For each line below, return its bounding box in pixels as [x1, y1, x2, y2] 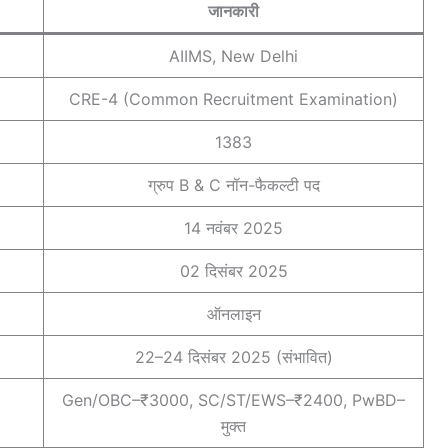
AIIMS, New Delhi [169, 45, 298, 66]
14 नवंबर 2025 [184, 217, 283, 238]
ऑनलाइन [206, 303, 261, 324]
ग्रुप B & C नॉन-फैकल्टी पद [147, 174, 320, 195]
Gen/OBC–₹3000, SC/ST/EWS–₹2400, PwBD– [62, 389, 405, 410]
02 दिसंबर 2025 [179, 260, 288, 281]
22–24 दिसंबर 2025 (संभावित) [134, 346, 333, 367]
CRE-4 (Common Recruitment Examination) [69, 88, 398, 109]
